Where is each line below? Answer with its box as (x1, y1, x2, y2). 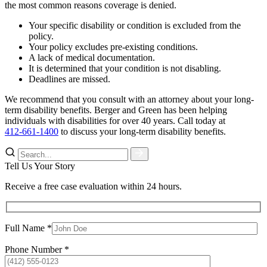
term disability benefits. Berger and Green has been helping (5, 104, 227, 115)
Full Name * (5, 223, 52, 234)
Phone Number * (5, 244, 69, 255)
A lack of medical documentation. (29, 52, 155, 63)
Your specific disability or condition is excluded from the (29, 20, 241, 30)
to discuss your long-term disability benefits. (58, 126, 226, 136)
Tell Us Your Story (5, 160, 75, 171)
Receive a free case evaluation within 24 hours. (5, 181, 182, 191)
